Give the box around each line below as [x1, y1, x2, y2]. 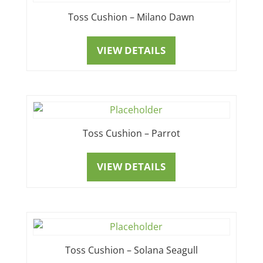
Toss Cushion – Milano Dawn [68, 10, 195, 23]
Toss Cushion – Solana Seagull [65, 243, 198, 257]
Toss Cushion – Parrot [82, 127, 180, 140]
